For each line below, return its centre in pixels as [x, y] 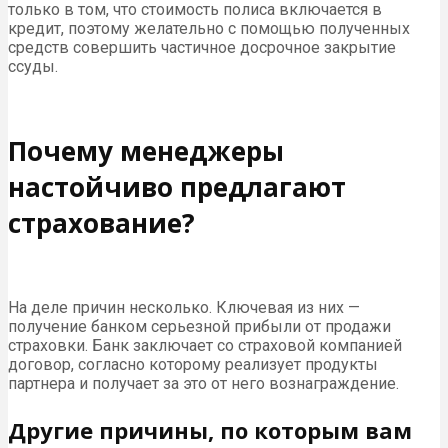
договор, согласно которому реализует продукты [193, 364]
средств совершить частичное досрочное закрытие [202, 48]
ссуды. [33, 67]
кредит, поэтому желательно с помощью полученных [209, 29]
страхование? [101, 223]
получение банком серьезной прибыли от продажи [199, 326]
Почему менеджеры [146, 151]
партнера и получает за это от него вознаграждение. [203, 383]
